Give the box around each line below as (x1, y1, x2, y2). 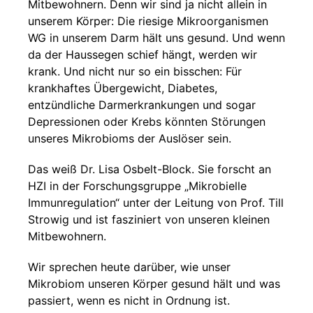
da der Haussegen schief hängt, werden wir (28, 48, 257, 61)
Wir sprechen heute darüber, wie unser (28, 260, 231, 274)
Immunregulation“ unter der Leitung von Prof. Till (28, 196, 284, 210)
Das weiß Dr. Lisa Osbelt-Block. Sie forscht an (28, 162, 271, 176)
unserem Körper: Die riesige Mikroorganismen (28, 14, 268, 28)
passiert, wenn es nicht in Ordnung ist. (28, 293, 230, 307)
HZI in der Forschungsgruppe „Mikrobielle (28, 179, 247, 193)
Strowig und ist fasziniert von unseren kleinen (28, 212, 270, 226)
